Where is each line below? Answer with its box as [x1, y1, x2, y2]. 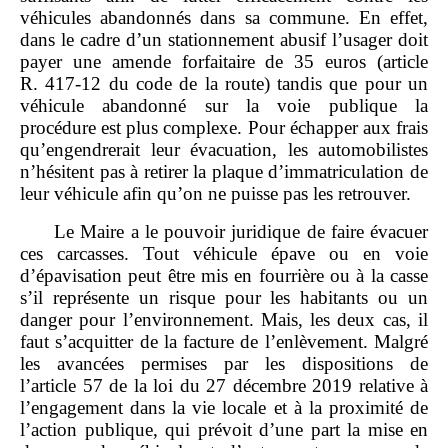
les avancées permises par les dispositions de [20, 352, 428, 374]
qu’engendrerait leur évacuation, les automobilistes [20, 138, 428, 160]
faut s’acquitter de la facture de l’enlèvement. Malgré [20, 330, 428, 352]
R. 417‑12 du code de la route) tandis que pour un [20, 72, 428, 94]
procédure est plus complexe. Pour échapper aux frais [20, 116, 428, 138]
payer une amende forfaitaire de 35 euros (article [20, 50, 428, 72]
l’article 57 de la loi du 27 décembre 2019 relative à [20, 374, 428, 396]
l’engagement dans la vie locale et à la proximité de [20, 396, 428, 418]
